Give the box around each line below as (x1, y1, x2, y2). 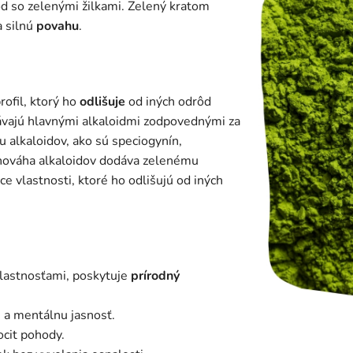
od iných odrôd (125, 93, 211, 111)
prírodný (131, 267, 180, 285)
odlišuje (80, 93, 125, 111)
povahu (36, 17, 79, 35)
